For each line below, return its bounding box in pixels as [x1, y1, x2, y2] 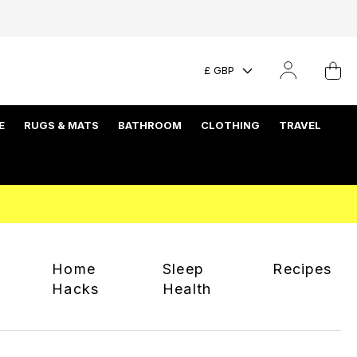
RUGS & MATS [24, 118, 99, 131]
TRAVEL [279, 118, 321, 131]
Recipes [273, 260, 331, 277]
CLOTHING [201, 118, 260, 131]
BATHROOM [118, 118, 182, 131]
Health [163, 280, 211, 297]
